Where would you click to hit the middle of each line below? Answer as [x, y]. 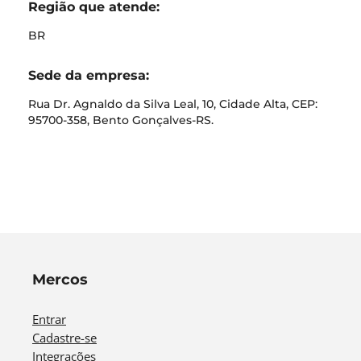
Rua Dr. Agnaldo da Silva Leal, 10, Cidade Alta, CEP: [173, 104]
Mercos [60, 280]
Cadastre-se [64, 338]
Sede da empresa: [89, 75]
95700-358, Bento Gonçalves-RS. [121, 120]
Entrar [49, 319]
